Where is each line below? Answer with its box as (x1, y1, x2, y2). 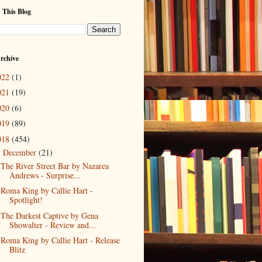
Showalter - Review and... (9, 219, 96, 230)
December (2, 146, 39, 158)
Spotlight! (9, 194, 43, 206)
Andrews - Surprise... (9, 169, 81, 181)
